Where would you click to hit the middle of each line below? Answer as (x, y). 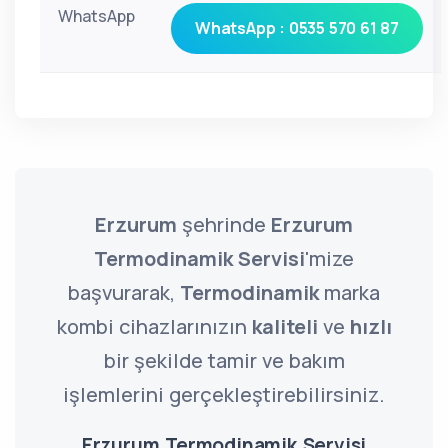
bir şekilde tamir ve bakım (224, 360)
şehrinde (224, 224)
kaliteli (284, 326)
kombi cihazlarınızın (154, 326)
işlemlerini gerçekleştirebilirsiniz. (224, 394)
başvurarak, (124, 292)
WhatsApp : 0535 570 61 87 (297, 28)
